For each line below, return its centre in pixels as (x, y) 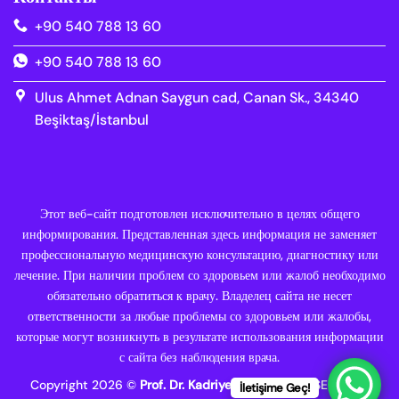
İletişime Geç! (275, 388)
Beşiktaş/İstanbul (92, 120)
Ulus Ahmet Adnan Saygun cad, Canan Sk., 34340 (197, 98)
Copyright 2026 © (85, 384)
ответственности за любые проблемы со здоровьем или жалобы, (199, 317)
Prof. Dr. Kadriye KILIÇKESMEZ (225, 384)
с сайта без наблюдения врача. (199, 358)
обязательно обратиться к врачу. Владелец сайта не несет (199, 296)
